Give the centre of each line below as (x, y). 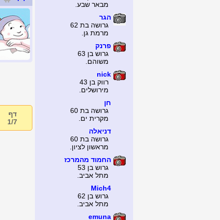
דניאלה (100, 131)
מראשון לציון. (89, 147)
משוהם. (97, 61)
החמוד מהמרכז (88, 160)
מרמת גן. (95, 33)
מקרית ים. (94, 118)
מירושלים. (94, 90)
